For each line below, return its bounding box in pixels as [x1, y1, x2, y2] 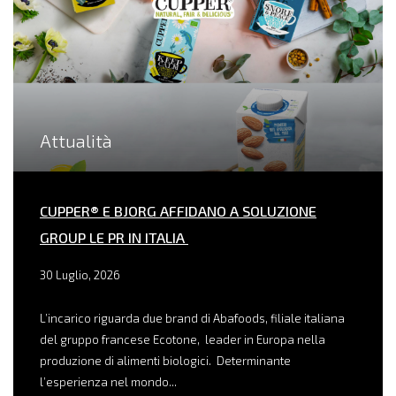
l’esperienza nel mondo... [40, 375, 177, 390]
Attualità [40, 130, 112, 152]
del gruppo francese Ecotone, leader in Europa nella [40, 332, 325, 347]
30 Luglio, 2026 [40, 268, 120, 283]
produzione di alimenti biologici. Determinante [40, 354, 291, 369]
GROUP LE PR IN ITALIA [40, 229, 188, 247]
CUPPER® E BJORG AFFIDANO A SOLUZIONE [40, 202, 316, 220]
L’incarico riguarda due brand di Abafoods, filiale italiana [40, 311, 345, 326]
